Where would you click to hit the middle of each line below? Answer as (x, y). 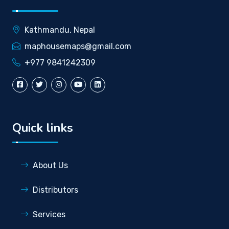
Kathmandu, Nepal (60, 30)
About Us (50, 166)
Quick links (43, 128)
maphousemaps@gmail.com (78, 47)
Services (49, 215)
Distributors (55, 190)
